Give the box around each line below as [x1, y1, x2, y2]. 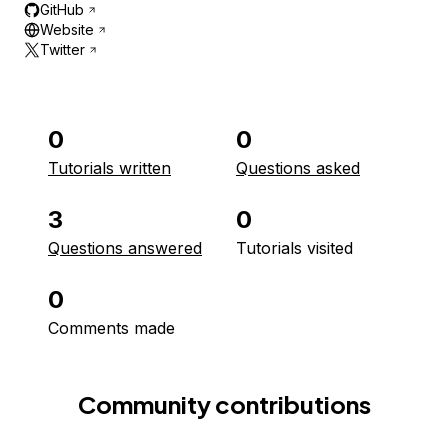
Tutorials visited [236, 238, 353, 258]
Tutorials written [48, 158, 171, 178]
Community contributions [77, 389, 371, 419]
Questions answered [48, 238, 202, 258]
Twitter [40, 41, 85, 58]
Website [40, 21, 94, 38]
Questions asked [236, 158, 360, 178]
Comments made [48, 318, 175, 338]
